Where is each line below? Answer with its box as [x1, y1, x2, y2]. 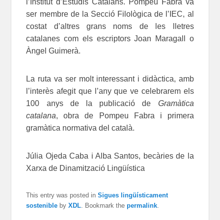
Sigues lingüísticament [98, 191, 168, 199]
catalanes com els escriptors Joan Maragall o [26, 34, 194, 43]
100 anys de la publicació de [26, 99, 158, 108]
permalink [127, 201, 158, 209]
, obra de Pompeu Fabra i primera [56, 111, 194, 120]
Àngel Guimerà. [26, 46, 81, 55]
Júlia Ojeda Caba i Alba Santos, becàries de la [26, 151, 194, 160]
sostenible [26, 201, 58, 209]
